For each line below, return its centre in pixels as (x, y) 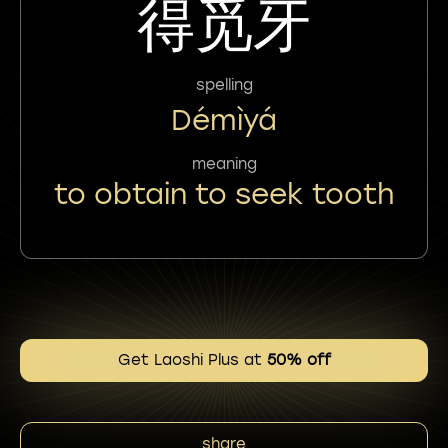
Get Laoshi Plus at (192, 360)
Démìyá (224, 119)
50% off (298, 360)
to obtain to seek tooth (224, 193)
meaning (224, 163)
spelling (224, 84)
